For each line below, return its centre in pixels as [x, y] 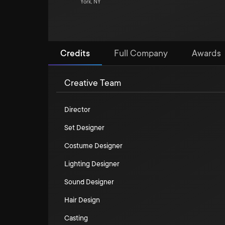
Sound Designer [89, 182]
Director [77, 109]
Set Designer [84, 128]
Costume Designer [93, 146]
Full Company [141, 53]
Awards [206, 53]
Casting [76, 218]
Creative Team [93, 83]
